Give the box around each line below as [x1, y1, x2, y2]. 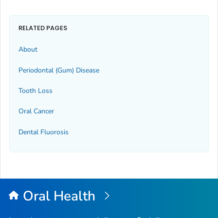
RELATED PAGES [18, 23, 67, 33]
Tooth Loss [18, 86, 53, 96]
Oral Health [22, 187, 99, 206]
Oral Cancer [18, 107, 54, 116]
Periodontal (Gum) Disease [18, 65, 99, 75]
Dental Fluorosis [18, 127, 69, 137]
